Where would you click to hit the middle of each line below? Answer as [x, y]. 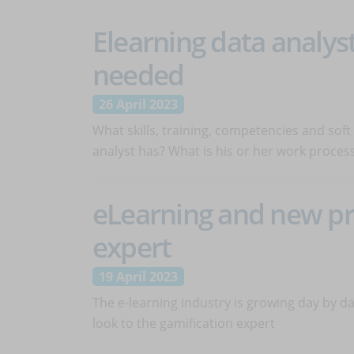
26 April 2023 [138, 104]
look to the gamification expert [184, 323]
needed [138, 74]
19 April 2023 [138, 277]
